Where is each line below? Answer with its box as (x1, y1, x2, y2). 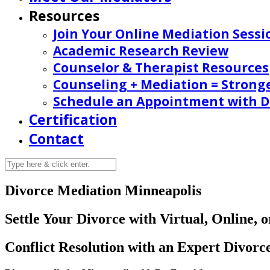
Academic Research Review (53, 42, 228, 59)
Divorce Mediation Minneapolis (5, 182, 201, 198)
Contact (29, 129, 84, 148)
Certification (29, 110, 117, 129)
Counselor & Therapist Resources (53, 59, 269, 76)
